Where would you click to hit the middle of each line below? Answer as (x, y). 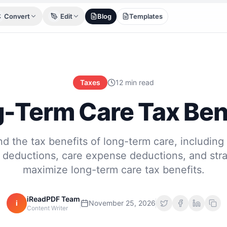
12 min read (135, 82)
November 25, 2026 (122, 203)
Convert (17, 16)
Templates (146, 16)
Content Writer (47, 208)
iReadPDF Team (53, 199)
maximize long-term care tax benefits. (113, 170)
